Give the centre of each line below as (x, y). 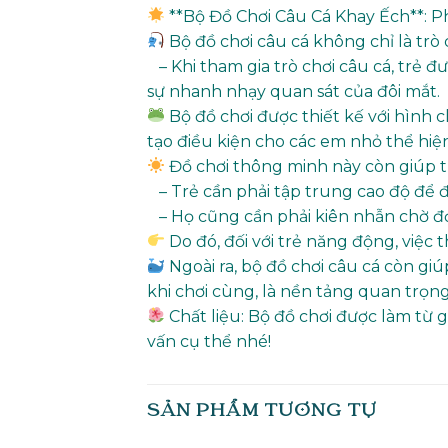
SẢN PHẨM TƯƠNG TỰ (262, 411)
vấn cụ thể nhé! (209, 341)
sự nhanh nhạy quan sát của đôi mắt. (293, 91)
